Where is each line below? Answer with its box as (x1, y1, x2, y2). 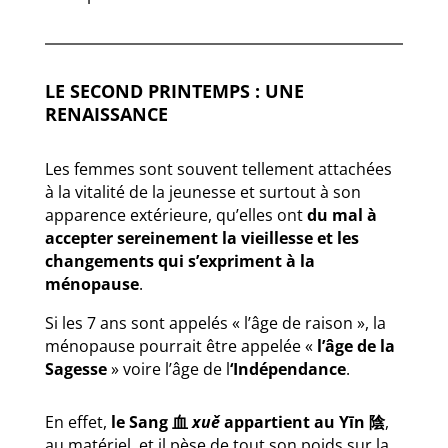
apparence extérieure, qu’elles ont (44, 203, 307, 226)
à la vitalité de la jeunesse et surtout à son (44, 180, 361, 203)
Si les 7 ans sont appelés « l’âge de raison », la (44, 311, 386, 334)
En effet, (44, 410, 111, 433)
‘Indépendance (229, 357, 346, 380)
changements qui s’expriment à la (44, 249, 315, 272)
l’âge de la (316, 334, 395, 357)
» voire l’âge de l (106, 357, 230, 380)
